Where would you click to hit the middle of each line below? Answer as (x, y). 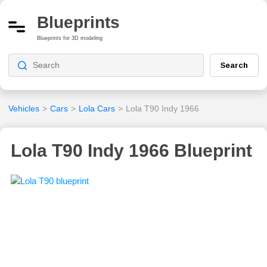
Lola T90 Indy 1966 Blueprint (131, 150)
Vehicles (24, 108)
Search (234, 65)
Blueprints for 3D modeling (70, 38)
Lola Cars (97, 108)
